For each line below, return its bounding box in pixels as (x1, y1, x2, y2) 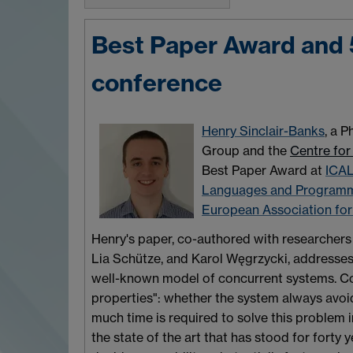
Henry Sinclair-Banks (202, 122, 325, 139)
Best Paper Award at (202, 162, 325, 178)
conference (91, 67, 222, 98)
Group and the (202, 142, 290, 158)
